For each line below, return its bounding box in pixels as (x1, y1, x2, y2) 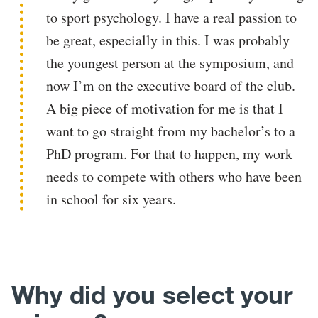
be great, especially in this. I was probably (46, 30, 290, 50)
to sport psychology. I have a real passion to (46, 7, 297, 27)
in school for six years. (46, 189, 177, 209)
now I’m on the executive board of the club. (46, 75, 296, 95)
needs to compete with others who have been (46, 166, 302, 186)
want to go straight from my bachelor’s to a (46, 121, 296, 141)
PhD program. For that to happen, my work (46, 143, 293, 163)
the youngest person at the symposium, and (46, 53, 295, 72)
